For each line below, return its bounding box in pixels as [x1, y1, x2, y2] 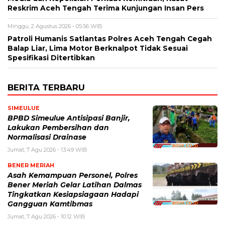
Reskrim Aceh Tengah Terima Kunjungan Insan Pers [8, 4, 204, 13]
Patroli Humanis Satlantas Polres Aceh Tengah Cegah [8, 35, 212, 43]
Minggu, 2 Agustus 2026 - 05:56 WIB [8, 23, 102, 30]
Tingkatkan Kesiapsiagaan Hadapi [8, 190, 139, 199]
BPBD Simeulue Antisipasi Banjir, [8, 114, 130, 123]
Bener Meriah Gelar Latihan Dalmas [8, 181, 142, 189]
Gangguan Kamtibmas [8, 200, 92, 208]
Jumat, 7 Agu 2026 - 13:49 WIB [8, 146, 87, 154]
